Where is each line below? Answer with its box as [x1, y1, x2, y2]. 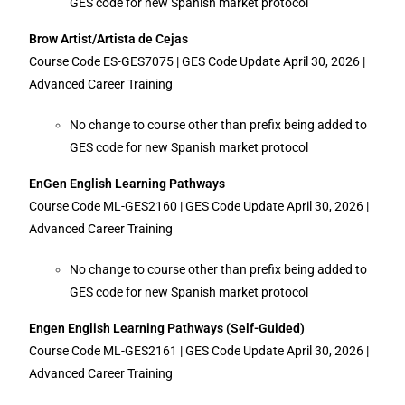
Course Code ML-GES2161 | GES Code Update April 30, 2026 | [29, 344, 370, 358]
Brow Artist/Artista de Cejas [29, 32, 189, 46]
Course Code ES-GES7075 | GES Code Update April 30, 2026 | [29, 54, 366, 69]
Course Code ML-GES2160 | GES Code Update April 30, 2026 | [29, 199, 370, 213]
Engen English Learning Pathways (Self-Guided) [29, 321, 306, 335]
